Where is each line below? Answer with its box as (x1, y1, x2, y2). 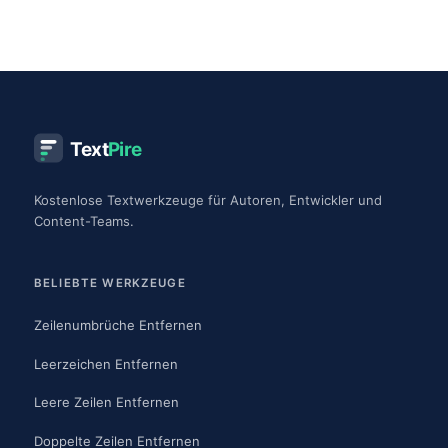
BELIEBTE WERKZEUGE (34, 276, 186, 290)
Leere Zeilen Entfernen (34, 394, 179, 411)
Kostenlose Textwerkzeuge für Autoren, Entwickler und (34, 191, 382, 208)
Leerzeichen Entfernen (34, 355, 178, 372)
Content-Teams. (34, 212, 134, 229)
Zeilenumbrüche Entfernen (34, 317, 202, 333)
